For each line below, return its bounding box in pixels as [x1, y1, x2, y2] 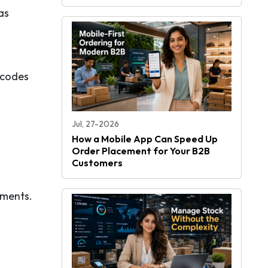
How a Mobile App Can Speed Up [72, 133, 218, 145]
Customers [72, 157, 123, 169]
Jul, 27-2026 [72, 118, 119, 130]
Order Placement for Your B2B [72, 145, 210, 157]
